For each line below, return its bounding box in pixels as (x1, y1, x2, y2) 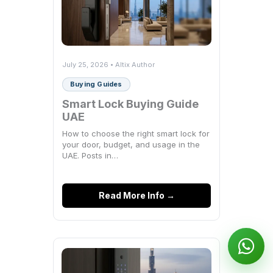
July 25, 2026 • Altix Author (62, 60, 155, 69)
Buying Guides (70, 79, 122, 88)
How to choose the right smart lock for (62, 128, 210, 138)
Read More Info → (98, 190, 175, 200)
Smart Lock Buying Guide (62, 97, 199, 110)
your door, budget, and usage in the (62, 139, 200, 149)
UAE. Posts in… (62, 150, 118, 160)
